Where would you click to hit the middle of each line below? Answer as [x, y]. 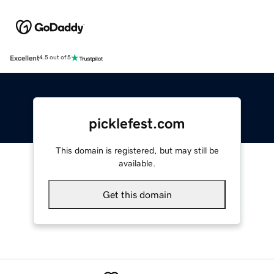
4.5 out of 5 [55, 58]
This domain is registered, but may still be [137, 150]
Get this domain [137, 194]
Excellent [24, 58]
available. [137, 163]
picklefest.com [137, 123]
